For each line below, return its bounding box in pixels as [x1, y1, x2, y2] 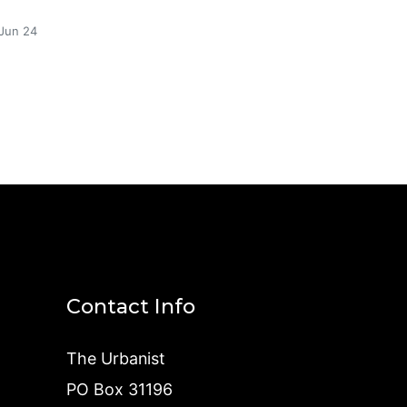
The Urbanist [66, 349, 165, 369]
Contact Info [66, 293, 195, 320]
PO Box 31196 [66, 380, 173, 400]
